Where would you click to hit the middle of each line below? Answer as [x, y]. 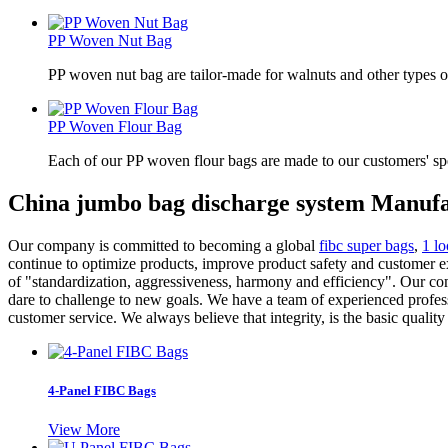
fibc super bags [366, 245]
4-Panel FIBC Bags [102, 390]
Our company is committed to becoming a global [163, 245]
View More [84, 430]
